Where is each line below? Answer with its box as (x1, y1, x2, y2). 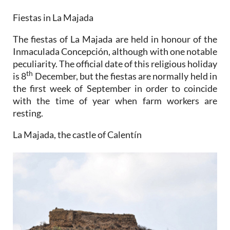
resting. (13, 107, 45, 119)
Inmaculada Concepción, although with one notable (13, 45, 217, 57)
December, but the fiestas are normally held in (33, 70, 218, 82)
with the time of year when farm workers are (13, 94, 217, 106)
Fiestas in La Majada (13, 11, 93, 23)
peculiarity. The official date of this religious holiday (13, 57, 217, 69)
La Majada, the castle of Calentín (13, 128, 142, 140)
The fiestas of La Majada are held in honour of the (13, 33, 217, 45)
